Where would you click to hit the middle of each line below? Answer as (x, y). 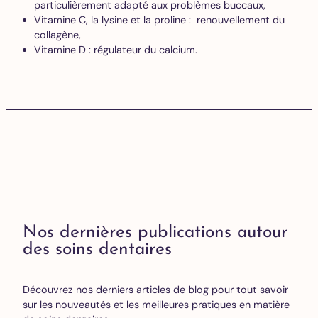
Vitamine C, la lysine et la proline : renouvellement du (159, 20)
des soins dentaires (97, 250)
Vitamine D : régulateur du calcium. (116, 50)
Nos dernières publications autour (155, 232)
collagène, (57, 35)
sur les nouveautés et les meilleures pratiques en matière (156, 305)
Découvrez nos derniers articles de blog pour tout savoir (155, 290)
